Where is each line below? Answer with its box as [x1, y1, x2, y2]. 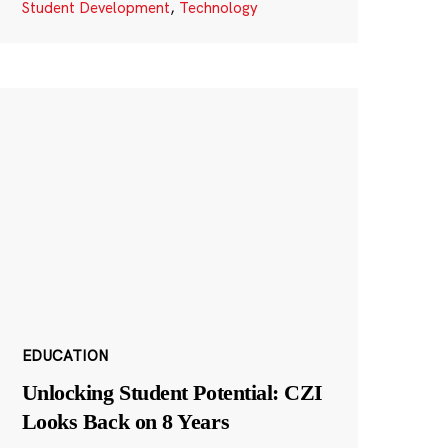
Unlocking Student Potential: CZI [21, 379, 324, 405]
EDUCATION [21, 345, 109, 365]
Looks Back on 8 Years [21, 408, 230, 434]
